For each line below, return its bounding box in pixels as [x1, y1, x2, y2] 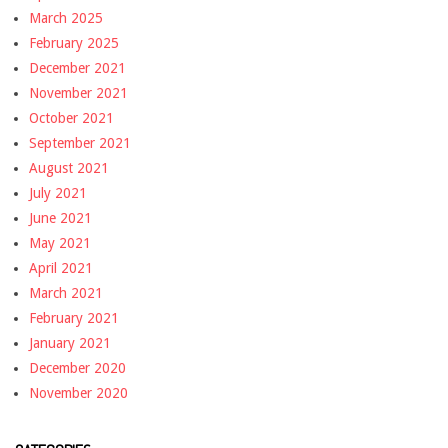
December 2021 [29, 59, 126, 76]
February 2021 [29, 309, 119, 326]
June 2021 [29, 209, 92, 226]
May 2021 [29, 234, 91, 251]
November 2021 [29, 84, 128, 101]
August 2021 [29, 159, 109, 176]
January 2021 [29, 334, 111, 351]
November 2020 [29, 384, 128, 401]
